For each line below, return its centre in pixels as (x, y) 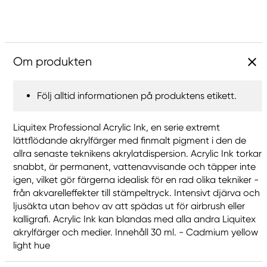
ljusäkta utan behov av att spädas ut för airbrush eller (129, 206)
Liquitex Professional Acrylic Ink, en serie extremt (117, 127)
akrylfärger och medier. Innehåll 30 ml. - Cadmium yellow (136, 232)
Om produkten (52, 62)
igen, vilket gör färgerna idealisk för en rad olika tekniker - (136, 180)
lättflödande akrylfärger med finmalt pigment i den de (130, 140)
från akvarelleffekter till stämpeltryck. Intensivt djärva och (136, 193)
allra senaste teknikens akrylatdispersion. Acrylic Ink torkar (137, 153)
